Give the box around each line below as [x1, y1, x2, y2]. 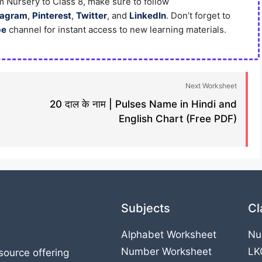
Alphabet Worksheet [121, 229, 216, 240]
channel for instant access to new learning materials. [6, 23, 226, 35]
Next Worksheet [185, 81, 237, 90]
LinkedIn [129, 9, 166, 21]
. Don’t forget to [166, 9, 230, 21]
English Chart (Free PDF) [119, 113, 237, 125]
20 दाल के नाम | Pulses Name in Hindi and [50, 98, 237, 110]
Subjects [121, 201, 170, 215]
